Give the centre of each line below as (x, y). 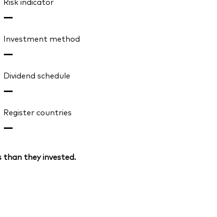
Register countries (37, 112)
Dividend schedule (37, 75)
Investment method (41, 39)
